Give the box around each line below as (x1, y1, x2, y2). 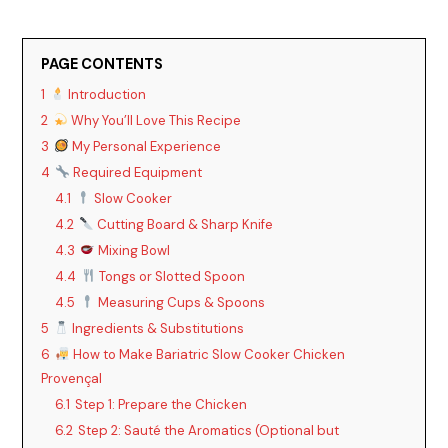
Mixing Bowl (95, 241, 171, 259)
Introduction (65, 85, 147, 103)
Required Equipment (70, 163, 203, 181)
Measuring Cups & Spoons (95, 293, 266, 311)
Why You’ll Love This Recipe (68, 111, 242, 129)
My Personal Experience (69, 137, 222, 155)
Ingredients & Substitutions (69, 319, 245, 337)
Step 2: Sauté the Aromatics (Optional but (78, 421, 340, 439)
